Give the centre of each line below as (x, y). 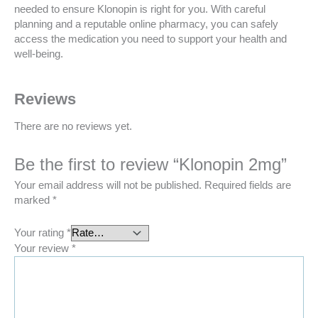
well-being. (39, 54)
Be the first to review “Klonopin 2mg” (150, 164)
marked (33, 201)
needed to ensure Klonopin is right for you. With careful (140, 10)
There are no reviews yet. (73, 126)
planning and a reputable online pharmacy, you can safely (146, 24)
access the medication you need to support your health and (150, 39)
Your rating (40, 232)
